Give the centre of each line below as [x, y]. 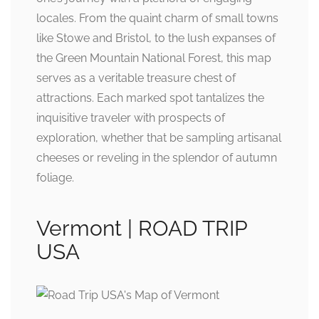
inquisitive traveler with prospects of [131, 117]
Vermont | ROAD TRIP [142, 228]
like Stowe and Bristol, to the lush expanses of [156, 38]
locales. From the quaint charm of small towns [157, 18]
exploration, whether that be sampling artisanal [159, 137]
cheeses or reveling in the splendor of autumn [157, 157]
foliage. [55, 177]
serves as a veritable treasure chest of [136, 78]
